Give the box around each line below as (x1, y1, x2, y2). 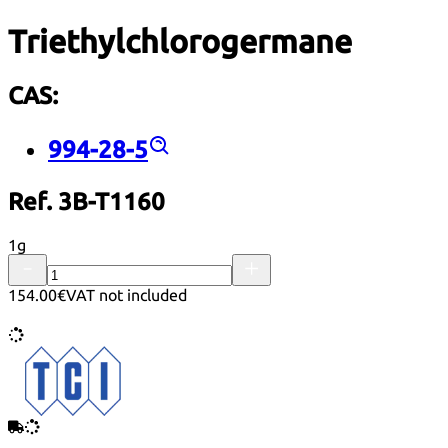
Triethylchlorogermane (8, 23, 352, 60)
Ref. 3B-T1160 (8, 187, 165, 215)
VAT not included (66, 285, 187, 304)
